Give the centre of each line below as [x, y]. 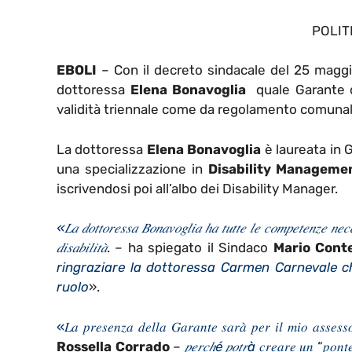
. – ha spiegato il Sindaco [190, 248]
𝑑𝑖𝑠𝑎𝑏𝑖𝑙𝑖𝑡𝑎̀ [82, 248]
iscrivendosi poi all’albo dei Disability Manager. [197, 188]
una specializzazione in [132, 169]
